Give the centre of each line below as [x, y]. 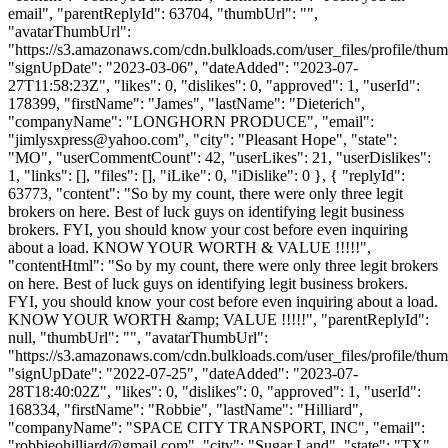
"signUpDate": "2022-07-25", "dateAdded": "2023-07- [183, 373]
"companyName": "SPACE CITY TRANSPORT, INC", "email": [216, 427]
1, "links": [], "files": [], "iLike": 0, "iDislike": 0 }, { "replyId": [206, 175]
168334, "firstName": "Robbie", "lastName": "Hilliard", [185, 409]
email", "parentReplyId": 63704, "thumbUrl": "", [163, 13]
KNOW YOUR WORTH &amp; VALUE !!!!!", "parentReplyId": [218, 319]
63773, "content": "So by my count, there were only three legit [205, 193]
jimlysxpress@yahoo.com [96, 139]
